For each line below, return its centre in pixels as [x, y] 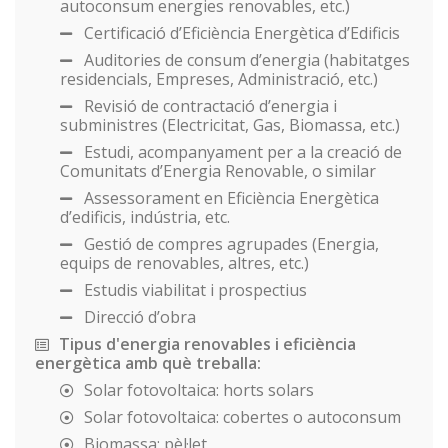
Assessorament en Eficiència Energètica [229, 197]
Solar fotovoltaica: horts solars [197, 389]
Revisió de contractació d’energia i [208, 105]
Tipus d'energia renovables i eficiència [207, 343]
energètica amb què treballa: [148, 362]
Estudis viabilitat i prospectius [193, 289]
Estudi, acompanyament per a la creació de [241, 151]
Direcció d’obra [138, 316]
